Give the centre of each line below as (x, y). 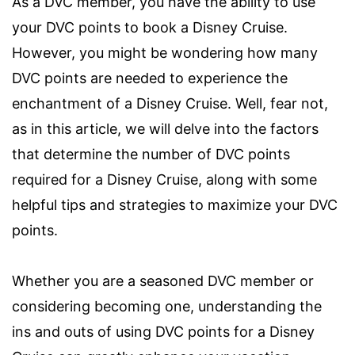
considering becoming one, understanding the (167, 307)
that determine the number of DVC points (151, 155)
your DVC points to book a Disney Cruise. (150, 28)
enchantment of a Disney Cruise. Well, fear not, (170, 104)
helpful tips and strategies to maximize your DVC (175, 205)
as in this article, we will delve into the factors (165, 129)
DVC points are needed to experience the (150, 78)
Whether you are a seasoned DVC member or (163, 281)
